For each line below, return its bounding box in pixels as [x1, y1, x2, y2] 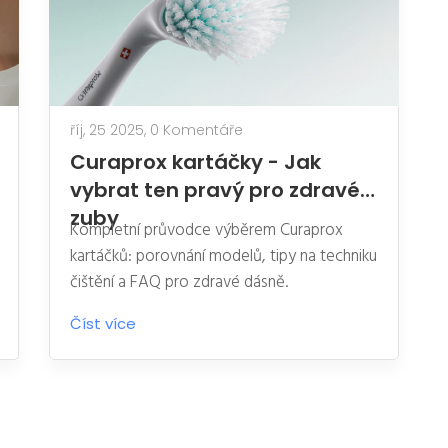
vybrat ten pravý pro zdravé [70, 175, 360, 204]
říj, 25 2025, [70, 119, 150, 140]
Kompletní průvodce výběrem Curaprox [70, 216, 343, 244]
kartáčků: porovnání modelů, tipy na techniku [70, 242, 377, 270]
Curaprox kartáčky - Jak [70, 147, 321, 176]
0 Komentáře [163, 119, 243, 140]
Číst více [70, 312, 140, 334]
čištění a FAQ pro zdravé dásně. [70, 268, 288, 296]
